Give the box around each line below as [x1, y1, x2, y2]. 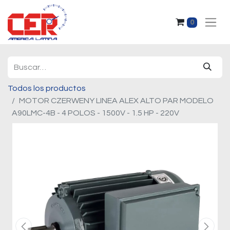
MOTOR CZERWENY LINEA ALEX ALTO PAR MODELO [19, 97, 214, 105]
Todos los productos [8, 84, 86, 92]
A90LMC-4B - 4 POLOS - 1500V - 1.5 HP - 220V [12, 109, 179, 117]
